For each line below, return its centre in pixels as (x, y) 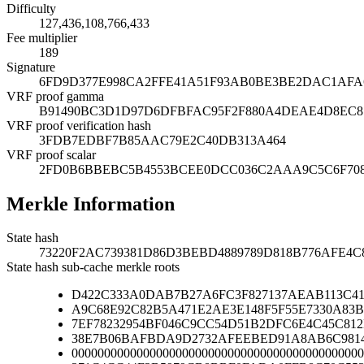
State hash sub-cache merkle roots (93, 267)
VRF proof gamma (55, 96)
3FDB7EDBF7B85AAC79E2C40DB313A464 (162, 140)
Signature (31, 67)
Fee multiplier (42, 37)
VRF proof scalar (51, 154)
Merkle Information (91, 204)
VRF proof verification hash (79, 125)
